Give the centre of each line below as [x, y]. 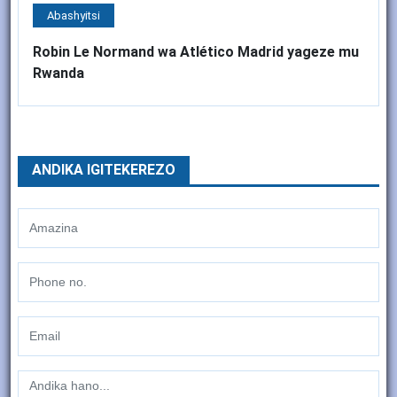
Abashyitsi [74, 15]
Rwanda [58, 73]
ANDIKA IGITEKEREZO [104, 169]
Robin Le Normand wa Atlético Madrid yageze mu [196, 51]
